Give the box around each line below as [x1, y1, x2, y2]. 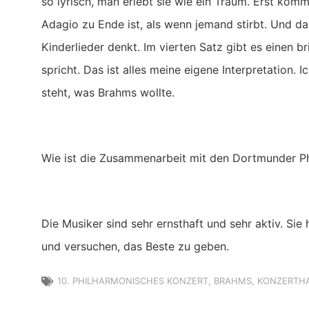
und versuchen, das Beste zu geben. [41, 239, 229, 253]
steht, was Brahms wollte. [41, 86, 175, 100]
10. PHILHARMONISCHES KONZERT [57, 275, 208, 287]
